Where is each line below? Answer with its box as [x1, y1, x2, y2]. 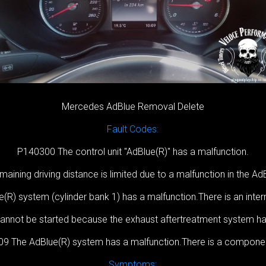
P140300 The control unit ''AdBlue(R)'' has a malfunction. [17, 146, 249, 158]
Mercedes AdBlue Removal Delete [61, 101, 204, 113]
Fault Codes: [107, 123, 159, 135]
